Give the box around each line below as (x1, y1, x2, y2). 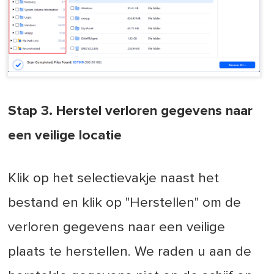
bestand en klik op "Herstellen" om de (8, 196, 242, 210)
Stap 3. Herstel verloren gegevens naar (8, 104, 253, 119)
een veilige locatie (8, 128, 122, 143)
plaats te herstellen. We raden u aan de (8, 245, 252, 259)
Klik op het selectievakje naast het (8, 171, 220, 186)
